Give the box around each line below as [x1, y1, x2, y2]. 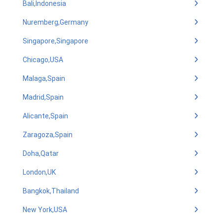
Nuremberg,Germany [23, 18, 88, 26]
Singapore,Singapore [23, 37, 88, 45]
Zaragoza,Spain [23, 131, 73, 139]
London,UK [23, 168, 56, 176]
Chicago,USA [23, 56, 63, 64]
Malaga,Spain [23, 74, 65, 82]
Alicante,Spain [23, 112, 68, 120]
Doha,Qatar [23, 149, 59, 157]
